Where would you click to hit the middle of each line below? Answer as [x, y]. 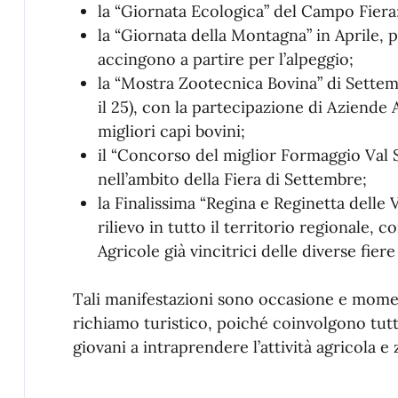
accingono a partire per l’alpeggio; [225, 60]
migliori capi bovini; [171, 131]
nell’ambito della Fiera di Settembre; [232, 179]
